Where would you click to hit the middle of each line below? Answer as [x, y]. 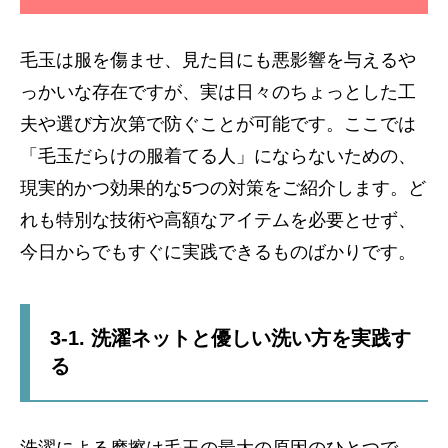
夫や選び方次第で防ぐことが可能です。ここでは [218, 123]
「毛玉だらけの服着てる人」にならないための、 [218, 155]
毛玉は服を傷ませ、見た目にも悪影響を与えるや [218, 59]
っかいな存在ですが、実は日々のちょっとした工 [218, 91]
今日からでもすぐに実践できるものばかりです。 [218, 251]
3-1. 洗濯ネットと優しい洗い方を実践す [230, 337]
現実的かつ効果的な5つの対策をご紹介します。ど [223, 187]
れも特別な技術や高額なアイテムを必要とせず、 [218, 219]
